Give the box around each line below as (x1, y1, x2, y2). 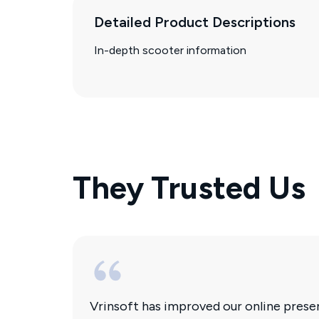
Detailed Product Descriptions (94, 13, 296, 31)
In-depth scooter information (94, 43, 246, 57)
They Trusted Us (73, 168, 305, 206)
